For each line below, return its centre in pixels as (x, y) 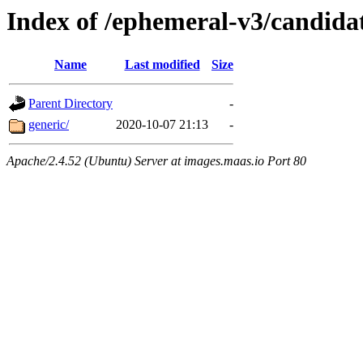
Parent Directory (70, 104)
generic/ (49, 125)
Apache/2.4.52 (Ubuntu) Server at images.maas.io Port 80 (156, 161)
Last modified (162, 65)
